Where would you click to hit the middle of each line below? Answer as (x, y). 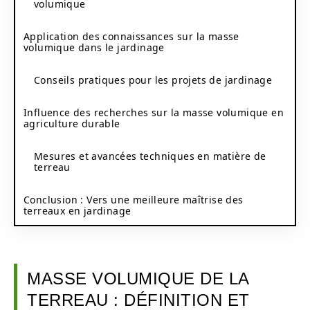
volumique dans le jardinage (94, 47)
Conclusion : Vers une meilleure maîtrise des (134, 199)
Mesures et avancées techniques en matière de (150, 156)
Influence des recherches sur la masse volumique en (154, 112)
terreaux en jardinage (77, 210)
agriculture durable (72, 123)
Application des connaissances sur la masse (131, 36)
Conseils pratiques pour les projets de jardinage (153, 80)
